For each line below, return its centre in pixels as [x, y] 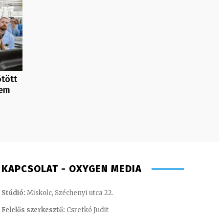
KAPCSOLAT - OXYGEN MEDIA [71, 169]
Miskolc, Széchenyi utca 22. [69, 193]
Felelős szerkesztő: [33, 210]
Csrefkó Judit [87, 210]
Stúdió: [13, 193]
